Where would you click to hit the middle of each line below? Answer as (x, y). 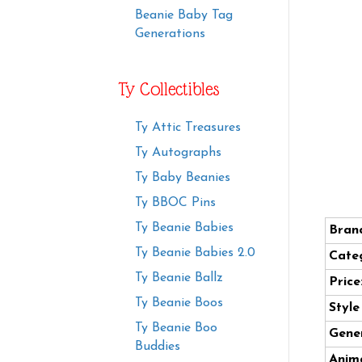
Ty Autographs (178, 153)
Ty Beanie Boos (179, 303)
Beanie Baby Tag (184, 16)
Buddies (158, 347)
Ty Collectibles (169, 90)
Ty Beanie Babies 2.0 (195, 253)
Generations (170, 34)
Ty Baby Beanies (183, 178)
